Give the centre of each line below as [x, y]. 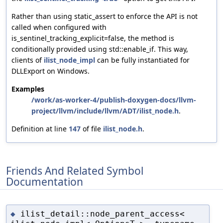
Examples [28, 89]
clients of [28, 60]
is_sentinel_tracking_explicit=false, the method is [93, 38]
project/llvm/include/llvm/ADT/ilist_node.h [105, 111]
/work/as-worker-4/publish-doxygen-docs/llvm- [114, 100]
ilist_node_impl [69, 60]
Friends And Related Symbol [75, 171]
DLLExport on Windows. [51, 71]
